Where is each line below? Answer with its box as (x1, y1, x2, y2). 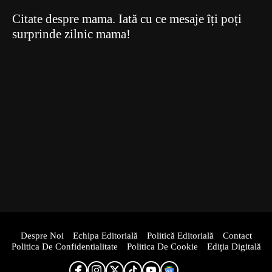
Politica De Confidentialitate (11, 242, 118, 251)
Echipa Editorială (72, 231, 138, 240)
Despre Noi (20, 231, 64, 240)
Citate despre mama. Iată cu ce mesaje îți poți (12, 12, 242, 26)
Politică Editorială (146, 231, 214, 240)
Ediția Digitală (206, 242, 261, 251)
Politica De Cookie (126, 242, 198, 251)
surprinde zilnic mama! (12, 27, 131, 41)
